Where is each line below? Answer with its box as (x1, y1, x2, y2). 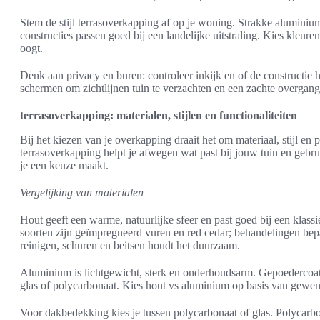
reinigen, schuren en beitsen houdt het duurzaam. (20, 239, 240, 251)
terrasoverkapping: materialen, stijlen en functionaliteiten (20, 109, 297, 121)
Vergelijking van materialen (20, 186, 144, 199)
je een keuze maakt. (20, 159, 109, 171)
